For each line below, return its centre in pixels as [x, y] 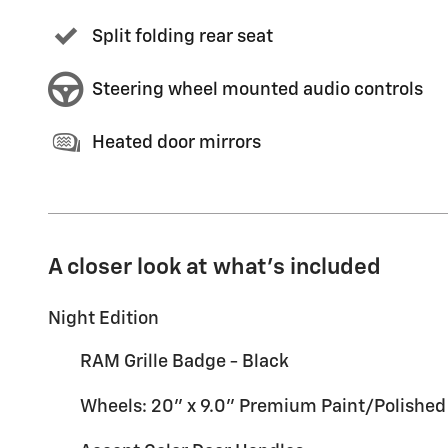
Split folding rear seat [182, 36]
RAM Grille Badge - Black [184, 362]
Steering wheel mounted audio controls [257, 89]
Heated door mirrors [176, 142]
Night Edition [103, 319]
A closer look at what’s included [214, 268]
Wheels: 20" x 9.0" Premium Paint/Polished [263, 407]
